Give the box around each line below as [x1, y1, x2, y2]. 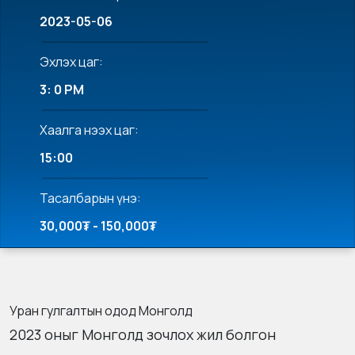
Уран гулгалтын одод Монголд [10, 302, 193, 320]
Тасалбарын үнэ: [40, 189, 141, 208]
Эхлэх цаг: [40, 53, 103, 71]
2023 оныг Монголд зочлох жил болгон [10, 325, 276, 345]
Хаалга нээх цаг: [40, 121, 139, 139]
